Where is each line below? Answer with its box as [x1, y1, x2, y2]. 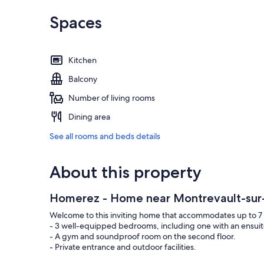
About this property [49, 162, 202, 183]
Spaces [49, 12, 102, 33]
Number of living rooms [68, 93, 155, 104]
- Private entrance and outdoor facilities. [49, 242, 196, 253]
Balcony [68, 74, 97, 85]
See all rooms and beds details [49, 131, 160, 142]
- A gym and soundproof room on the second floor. [49, 231, 236, 242]
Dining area [68, 111, 110, 123]
